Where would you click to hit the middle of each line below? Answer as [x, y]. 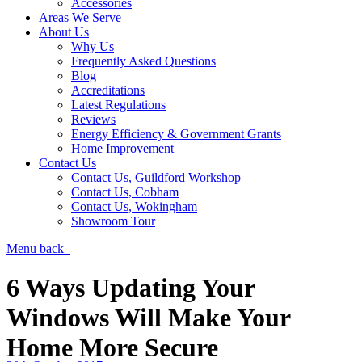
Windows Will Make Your [148, 318]
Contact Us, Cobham [125, 192]
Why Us [93, 46]
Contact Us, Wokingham [134, 206]
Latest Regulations [118, 105]
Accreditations [108, 90]
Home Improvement [122, 148]
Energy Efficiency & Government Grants [176, 134]
